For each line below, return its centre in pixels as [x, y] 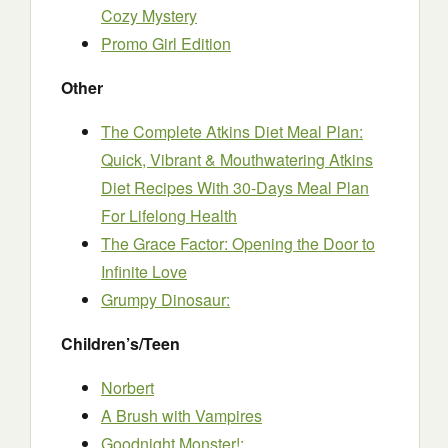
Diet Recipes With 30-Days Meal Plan [235, 187]
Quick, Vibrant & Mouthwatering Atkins [237, 159]
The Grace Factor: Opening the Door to [238, 243]
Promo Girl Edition [166, 43]
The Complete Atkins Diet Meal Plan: [232, 131]
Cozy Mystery [149, 15]
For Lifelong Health [169, 215]
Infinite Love [144, 271]
